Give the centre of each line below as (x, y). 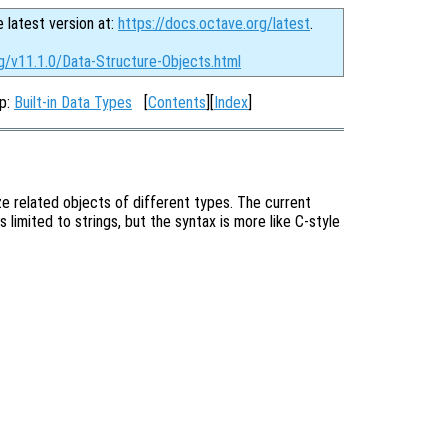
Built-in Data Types (73, 102)
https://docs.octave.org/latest (214, 23)
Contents (177, 102)
